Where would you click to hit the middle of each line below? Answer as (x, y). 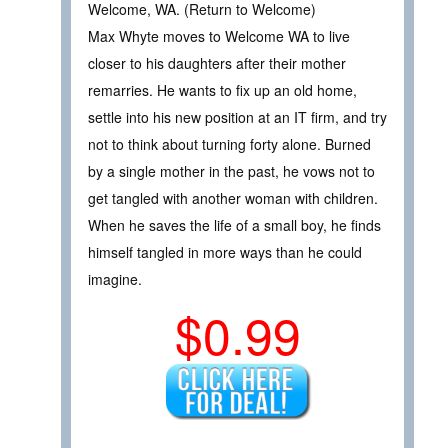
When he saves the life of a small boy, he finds (234, 225)
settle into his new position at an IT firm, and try (237, 117)
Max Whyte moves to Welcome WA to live (219, 36)
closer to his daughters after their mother (217, 63)
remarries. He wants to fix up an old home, (222, 90)
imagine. (115, 279)
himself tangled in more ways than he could (225, 252)
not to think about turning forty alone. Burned (229, 144)
